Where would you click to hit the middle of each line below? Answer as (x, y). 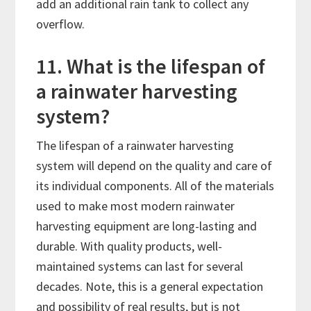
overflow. (61, 24)
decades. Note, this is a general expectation (150, 287)
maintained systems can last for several (140, 267)
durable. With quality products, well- (129, 246)
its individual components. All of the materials (155, 186)
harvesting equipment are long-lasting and (147, 226)
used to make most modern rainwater (136, 206)
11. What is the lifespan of (151, 66)
